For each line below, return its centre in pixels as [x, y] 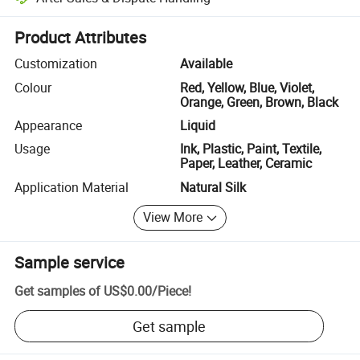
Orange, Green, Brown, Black [259, 102]
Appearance [49, 125]
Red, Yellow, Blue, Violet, [247, 87]
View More [173, 217]
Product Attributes [81, 38]
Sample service [70, 262]
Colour [33, 87]
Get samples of [58, 291]
